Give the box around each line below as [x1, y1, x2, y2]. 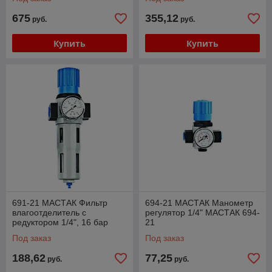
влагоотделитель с [12, 208, 86, 217]
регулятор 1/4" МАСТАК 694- [145, 208, 260, 217]
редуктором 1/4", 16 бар [12, 217, 108, 227]
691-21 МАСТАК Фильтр [12, 198, 107, 208]
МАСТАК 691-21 [12, 227, 76, 237]
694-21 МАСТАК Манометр [145, 198, 253, 208]
